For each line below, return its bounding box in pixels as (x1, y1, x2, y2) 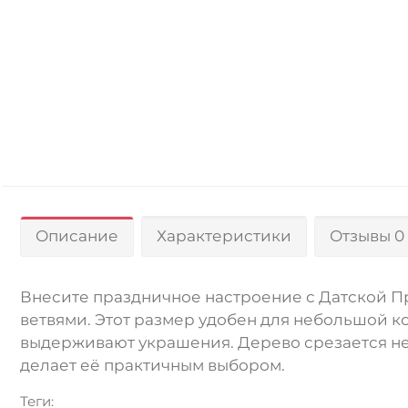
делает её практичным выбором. (20, 355, 285, 374)
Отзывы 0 (330, 226, 404, 245)
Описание (36, 226, 118, 245)
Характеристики (157, 226, 291, 245)
